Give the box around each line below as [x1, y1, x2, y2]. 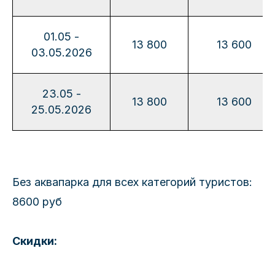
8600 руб [12, 195, 62, 208]
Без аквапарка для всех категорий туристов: [12, 176, 252, 188]
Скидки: [12, 234, 57, 247]
